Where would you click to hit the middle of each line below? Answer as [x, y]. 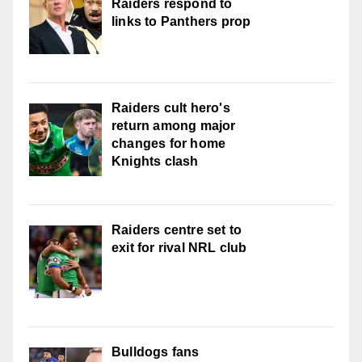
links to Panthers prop [181, 21]
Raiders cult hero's [171, 107]
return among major [174, 125]
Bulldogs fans [156, 351]
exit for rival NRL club [179, 247]
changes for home [169, 143]
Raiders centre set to [177, 229]
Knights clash [155, 161]
